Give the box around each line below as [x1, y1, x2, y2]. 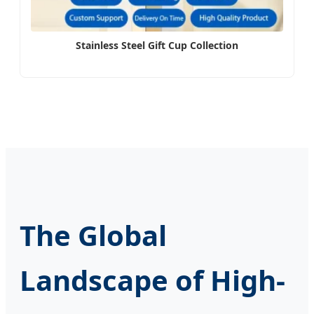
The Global [20, 216, 167, 255]
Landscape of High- [20, 261, 285, 300]
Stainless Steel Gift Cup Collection [76, 39, 238, 53]
